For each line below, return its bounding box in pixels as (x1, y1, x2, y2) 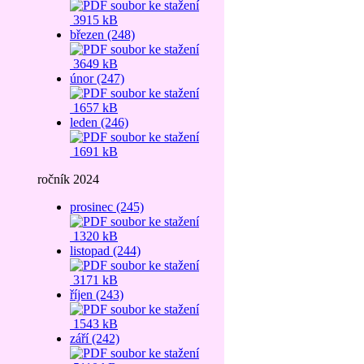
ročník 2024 (37, 172, 99, 186)
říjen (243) (70, 288, 123, 301)
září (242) (70, 331, 119, 345)
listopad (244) (70, 244, 141, 258)
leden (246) (70, 115, 128, 129)
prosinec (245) (70, 200, 144, 214)
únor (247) (70, 71, 124, 85)
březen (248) (70, 28, 135, 41)
